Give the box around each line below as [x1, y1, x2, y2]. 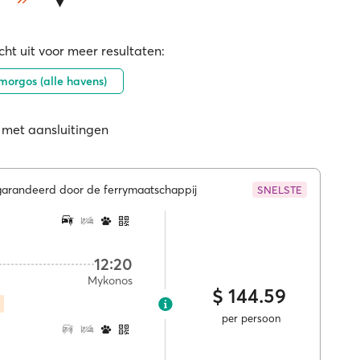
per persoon [218, 312, 280, 325]
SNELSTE [257, 182, 303, 196]
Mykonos [88, 273, 133, 288]
